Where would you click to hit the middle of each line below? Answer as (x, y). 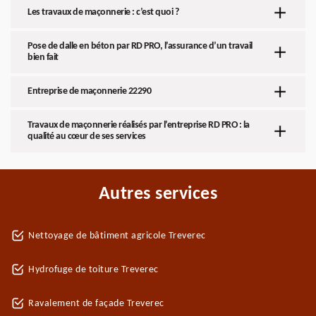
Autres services (158, 194)
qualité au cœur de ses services (87, 136)
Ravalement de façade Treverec (96, 304)
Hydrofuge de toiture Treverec (93, 270)
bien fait (43, 57)
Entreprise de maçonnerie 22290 (89, 91)
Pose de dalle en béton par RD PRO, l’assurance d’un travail (140, 46)
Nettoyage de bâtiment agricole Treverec (117, 236)
